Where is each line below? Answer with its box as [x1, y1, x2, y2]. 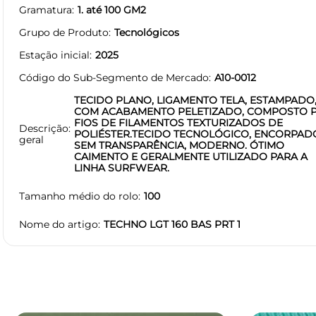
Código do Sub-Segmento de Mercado [19, 71, 209, 84]
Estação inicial [19, 48, 90, 61]
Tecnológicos [114, 25, 179, 39]
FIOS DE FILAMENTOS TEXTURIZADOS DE [74, 116, 283, 129]
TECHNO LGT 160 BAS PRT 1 [104, 217, 241, 231]
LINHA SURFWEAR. [74, 161, 169, 174]
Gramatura [19, 3, 72, 16]
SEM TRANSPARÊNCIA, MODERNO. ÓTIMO [74, 138, 284, 152]
